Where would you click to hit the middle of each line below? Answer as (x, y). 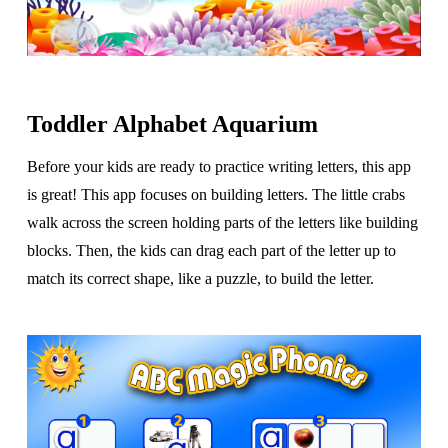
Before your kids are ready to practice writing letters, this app (218, 166)
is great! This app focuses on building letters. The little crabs (215, 194)
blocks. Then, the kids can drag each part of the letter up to (211, 250)
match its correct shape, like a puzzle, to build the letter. (200, 278)
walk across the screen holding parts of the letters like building (222, 222)
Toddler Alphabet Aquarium (172, 123)
